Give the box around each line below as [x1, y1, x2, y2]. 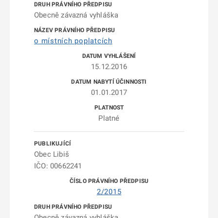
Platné [98, 114, 120, 123]
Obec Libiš [34, 150, 69, 159]
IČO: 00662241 [34, 162, 82, 170]
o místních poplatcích [34, 36, 112, 45]
